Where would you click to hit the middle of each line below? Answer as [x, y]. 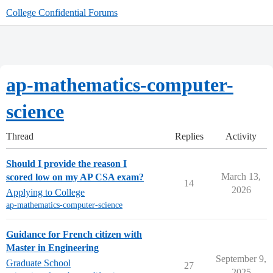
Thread [20, 136]
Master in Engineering [52, 248]
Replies [189, 136]
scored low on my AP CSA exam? [75, 177]
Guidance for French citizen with [74, 234]
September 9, [241, 259]
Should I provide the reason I [66, 164]
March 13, [241, 176]
